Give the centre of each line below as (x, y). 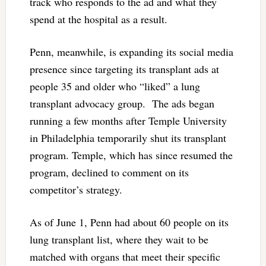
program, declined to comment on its (109, 172)
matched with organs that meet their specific (125, 257)
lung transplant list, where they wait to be (119, 240)
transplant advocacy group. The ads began (122, 104)
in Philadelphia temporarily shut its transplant (128, 138)
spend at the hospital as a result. (98, 19)
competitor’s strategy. (76, 190)
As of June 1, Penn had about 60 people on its (129, 222)
